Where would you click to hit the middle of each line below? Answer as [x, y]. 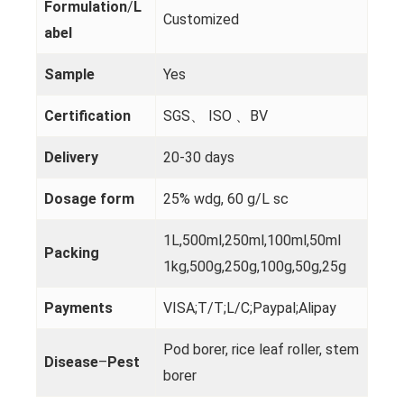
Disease [71, 363]
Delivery [71, 158]
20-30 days [198, 158]
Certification [87, 116]
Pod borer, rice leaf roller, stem [261, 350]
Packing [71, 253]
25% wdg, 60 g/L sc [225, 199]
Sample [69, 75]
